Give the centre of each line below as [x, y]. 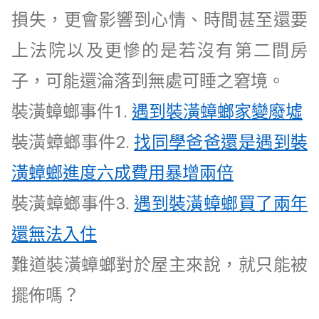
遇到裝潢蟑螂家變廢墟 [217, 111]
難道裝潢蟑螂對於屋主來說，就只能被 [159, 265]
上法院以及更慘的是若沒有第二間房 [159, 50]
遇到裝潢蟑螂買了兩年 [221, 203]
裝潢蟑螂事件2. [70, 142]
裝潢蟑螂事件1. [69, 111]
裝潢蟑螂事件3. [70, 203]
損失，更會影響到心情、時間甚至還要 [159, 20]
